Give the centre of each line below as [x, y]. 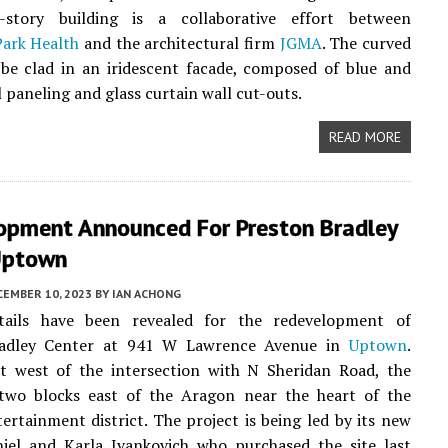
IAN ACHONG [146, 293]
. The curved [366, 43]
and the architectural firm [179, 43]
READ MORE [364, 137]
